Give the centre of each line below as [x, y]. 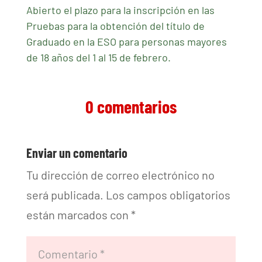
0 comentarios [131, 107]
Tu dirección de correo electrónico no [120, 175]
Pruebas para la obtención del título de [115, 26]
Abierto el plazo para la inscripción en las [120, 10]
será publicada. [65, 195]
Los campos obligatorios [168, 195]
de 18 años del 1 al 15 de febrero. [98, 58]
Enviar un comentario [77, 153]
